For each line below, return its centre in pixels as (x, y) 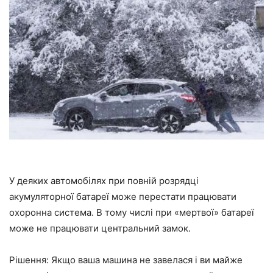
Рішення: (30, 260)
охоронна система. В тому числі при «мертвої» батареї (132, 213)
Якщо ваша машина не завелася (122, 260)
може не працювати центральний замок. (100, 229)
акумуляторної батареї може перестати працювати (123, 197)
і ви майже (218, 260)
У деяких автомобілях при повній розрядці (104, 181)
